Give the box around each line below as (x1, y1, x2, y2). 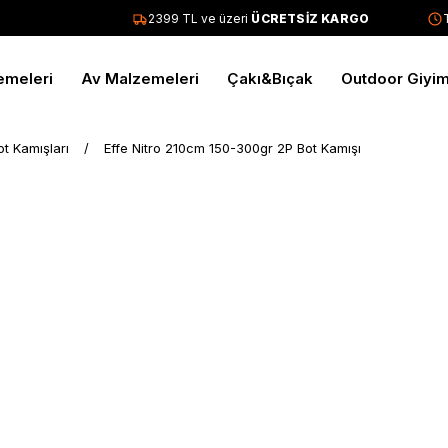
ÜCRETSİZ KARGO (236, 10, 355, 26)
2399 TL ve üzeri (133, 10, 237, 26)
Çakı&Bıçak (226, 69, 313, 88)
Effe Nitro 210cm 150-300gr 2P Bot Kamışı (104, 140, 361, 156)
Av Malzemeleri (80, 69, 199, 88)
